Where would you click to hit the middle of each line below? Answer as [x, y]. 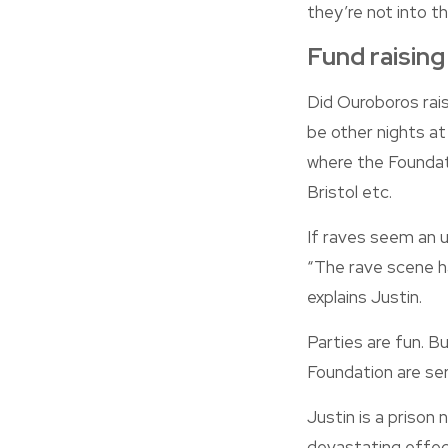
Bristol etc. [349, 192]
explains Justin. [364, 297]
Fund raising [376, 56]
